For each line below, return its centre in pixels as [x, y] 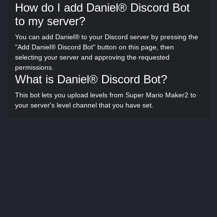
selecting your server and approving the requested [92, 57]
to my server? [50, 21]
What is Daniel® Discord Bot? [91, 79]
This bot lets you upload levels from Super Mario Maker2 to [106, 95]
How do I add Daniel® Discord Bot [102, 8]
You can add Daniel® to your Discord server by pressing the [107, 37]
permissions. [34, 67]
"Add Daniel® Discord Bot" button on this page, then [94, 47]
